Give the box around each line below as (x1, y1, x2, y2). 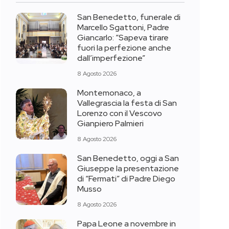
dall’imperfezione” (77, 53, 145, 64)
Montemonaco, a (77, 87, 141, 99)
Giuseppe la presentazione (77, 163, 179, 174)
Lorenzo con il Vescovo (77, 108, 162, 119)
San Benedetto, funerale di (77, 12, 180, 23)
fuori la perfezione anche (77, 42, 171, 54)
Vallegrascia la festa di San (77, 98, 177, 109)
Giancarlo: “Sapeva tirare (77, 32, 169, 43)
